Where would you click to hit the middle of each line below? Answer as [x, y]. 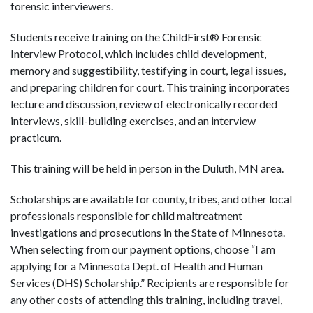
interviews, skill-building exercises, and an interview [133, 120]
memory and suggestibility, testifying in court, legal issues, [148, 70]
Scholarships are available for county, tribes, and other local [151, 198]
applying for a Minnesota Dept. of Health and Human [137, 265]
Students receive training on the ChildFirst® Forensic [136, 36]
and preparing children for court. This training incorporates [150, 87]
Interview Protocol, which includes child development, [138, 53]
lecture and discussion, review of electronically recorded [144, 103]
